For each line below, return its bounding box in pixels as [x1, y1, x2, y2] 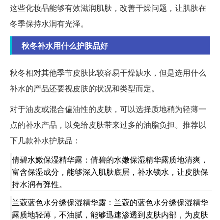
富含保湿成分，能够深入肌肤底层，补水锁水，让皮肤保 [12, 166, 208, 178]
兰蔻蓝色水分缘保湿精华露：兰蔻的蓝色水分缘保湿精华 [12, 196, 208, 208]
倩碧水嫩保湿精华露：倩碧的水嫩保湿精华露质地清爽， [12, 154, 208, 165]
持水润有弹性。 [12, 178, 67, 190]
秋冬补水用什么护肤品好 [22, 40, 108, 52]
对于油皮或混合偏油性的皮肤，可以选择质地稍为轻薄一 [10, 103, 206, 115]
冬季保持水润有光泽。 [10, 18, 88, 29]
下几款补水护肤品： [10, 135, 81, 146]
